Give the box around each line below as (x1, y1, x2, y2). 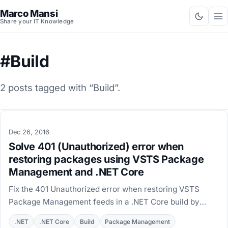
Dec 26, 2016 (9, 128, 49, 136)
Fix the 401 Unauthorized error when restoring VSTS (9, 184, 199, 194)
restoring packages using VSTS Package (9, 153, 204, 166)
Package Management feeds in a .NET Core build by (9, 197, 199, 207)
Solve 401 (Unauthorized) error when (9, 140, 184, 153)
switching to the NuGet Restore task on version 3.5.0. (9, 210, 203, 220)
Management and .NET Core (9, 166, 144, 179)
